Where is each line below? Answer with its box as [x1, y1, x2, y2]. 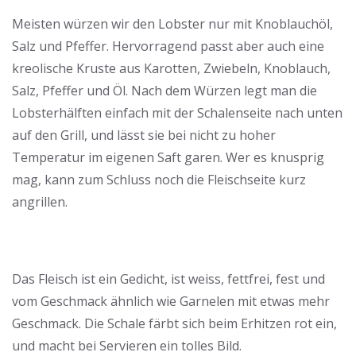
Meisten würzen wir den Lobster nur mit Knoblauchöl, [12, 15, 333, 33]
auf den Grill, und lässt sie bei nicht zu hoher [12, 126, 276, 144]
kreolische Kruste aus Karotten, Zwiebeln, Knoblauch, [12, 60, 331, 77]
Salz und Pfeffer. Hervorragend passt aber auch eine [12, 37, 324, 55]
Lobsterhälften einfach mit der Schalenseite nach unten [12, 104, 342, 122]
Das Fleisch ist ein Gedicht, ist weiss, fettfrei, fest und [12, 270, 325, 288]
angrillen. [12, 193, 68, 211]
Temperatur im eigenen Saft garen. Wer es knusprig [12, 149, 324, 166]
